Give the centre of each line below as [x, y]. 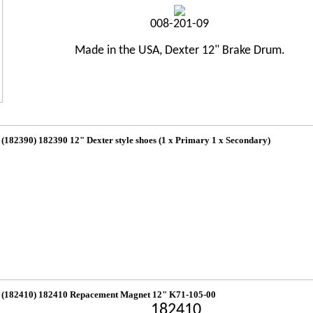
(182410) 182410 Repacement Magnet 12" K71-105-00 [109, 294]
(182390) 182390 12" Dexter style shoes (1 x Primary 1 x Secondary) [136, 140]
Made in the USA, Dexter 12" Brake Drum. [180, 51]
